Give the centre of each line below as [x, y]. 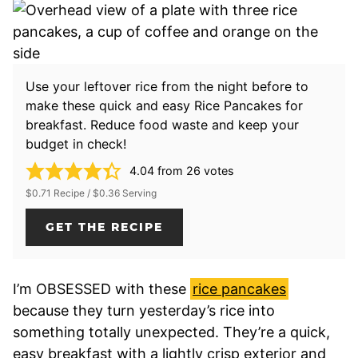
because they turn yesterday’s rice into [144, 310]
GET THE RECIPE [104, 227]
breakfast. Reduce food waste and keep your [162, 124]
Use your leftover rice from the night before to [167, 86]
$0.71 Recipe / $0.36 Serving [91, 193]
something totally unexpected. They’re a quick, [171, 332]
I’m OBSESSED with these [101, 288]
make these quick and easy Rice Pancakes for [164, 105]
